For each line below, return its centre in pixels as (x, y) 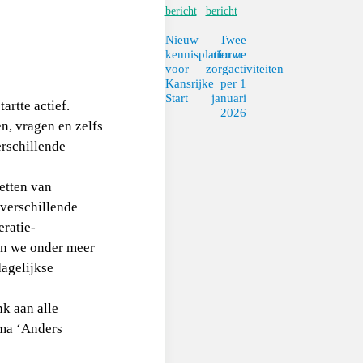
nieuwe (228, 54)
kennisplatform (203, 54)
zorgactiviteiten (244, 69)
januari (228, 98)
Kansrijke (189, 83)
